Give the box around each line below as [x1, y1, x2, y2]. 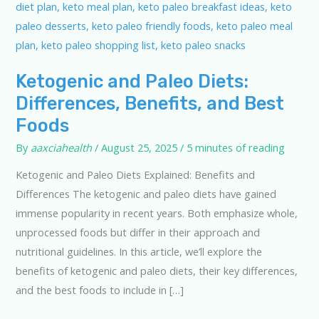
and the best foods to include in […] [15, 283, 184, 298]
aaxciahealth [30, 140, 92, 155]
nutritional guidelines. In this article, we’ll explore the [15, 244, 262, 259]
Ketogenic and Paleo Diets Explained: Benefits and [15, 167, 255, 182]
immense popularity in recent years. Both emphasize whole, [15, 206, 298, 221]
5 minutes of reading [186, 140, 285, 155]
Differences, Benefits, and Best [15, 92, 284, 114]
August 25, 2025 [100, 140, 177, 155]
